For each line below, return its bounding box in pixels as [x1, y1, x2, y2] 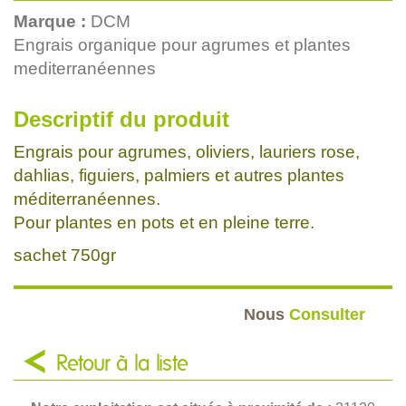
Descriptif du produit [14, 106, 229, 131]
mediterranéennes [14, 58, 156, 78]
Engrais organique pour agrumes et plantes [14, 34, 351, 54]
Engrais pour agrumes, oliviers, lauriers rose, [14, 141, 360, 161]
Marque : [14, 11, 91, 31]
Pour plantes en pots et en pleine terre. [14, 212, 314, 232]
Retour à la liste [56, 353, 188, 375]
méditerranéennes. [14, 188, 160, 208]
